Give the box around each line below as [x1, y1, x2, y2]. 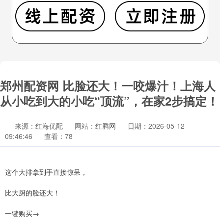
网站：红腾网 [75, 121, 116, 131]
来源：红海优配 [15, 121, 65, 131]
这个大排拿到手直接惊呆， [5, 167, 87, 177]
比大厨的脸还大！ [5, 188, 60, 197]
